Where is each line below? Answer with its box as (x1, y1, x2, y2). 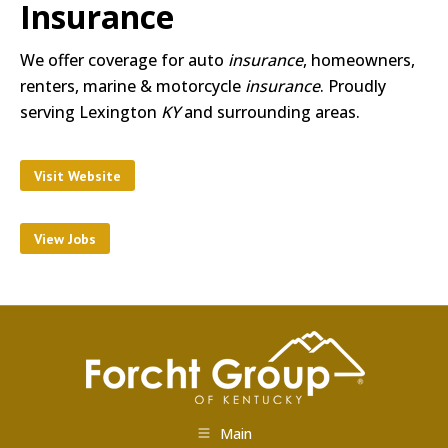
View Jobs (34, 230, 96, 248)
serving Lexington (20, 101, 161, 123)
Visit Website (34, 167, 121, 185)
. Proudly (320, 75, 386, 97)
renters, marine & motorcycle (20, 75, 245, 97)
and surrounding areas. (180, 101, 360, 123)
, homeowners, (303, 49, 415, 71)
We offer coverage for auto (20, 49, 228, 71)
